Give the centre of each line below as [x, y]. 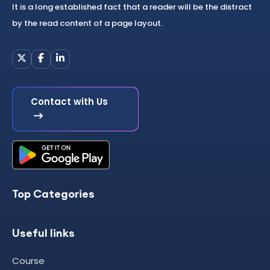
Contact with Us [69, 102]
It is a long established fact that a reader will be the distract [132, 7]
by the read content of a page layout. [87, 24]
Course [28, 261]
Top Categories [53, 194]
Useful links [43, 233]
